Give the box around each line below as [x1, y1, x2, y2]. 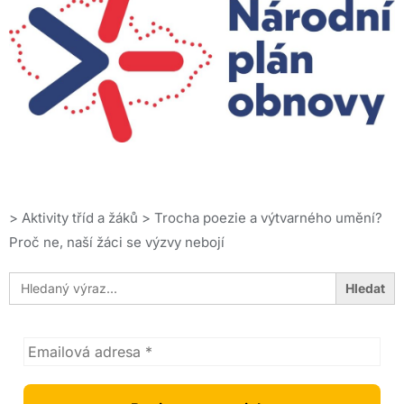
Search [8, 269, 54, 287]
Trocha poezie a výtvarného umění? [154, 208, 382, 226]
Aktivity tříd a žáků [22, 208, 138, 226]
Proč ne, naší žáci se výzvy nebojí [9, 233, 225, 251]
